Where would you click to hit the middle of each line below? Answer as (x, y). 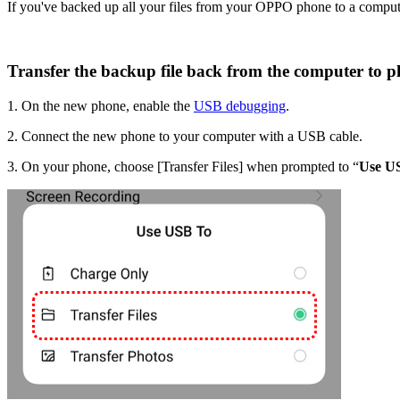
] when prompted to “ (299, 167)
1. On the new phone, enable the (100, 106)
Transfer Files (200, 167)
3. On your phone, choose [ (84, 167)
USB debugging (240, 106)
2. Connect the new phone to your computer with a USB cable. (185, 137)
